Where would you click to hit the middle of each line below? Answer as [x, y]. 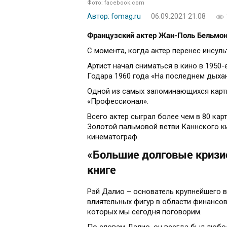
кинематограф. [113, 137]
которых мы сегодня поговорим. [144, 212]
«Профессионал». [118, 102]
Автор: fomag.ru [114, 16]
